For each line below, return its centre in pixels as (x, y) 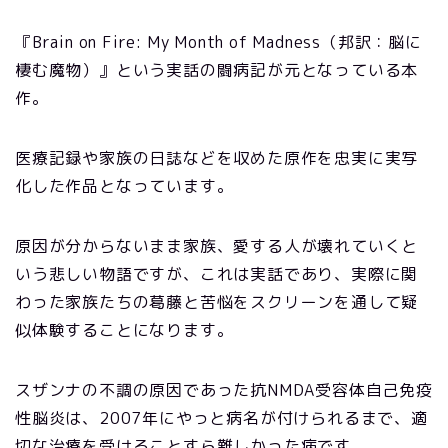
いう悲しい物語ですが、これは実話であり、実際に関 (217, 273)
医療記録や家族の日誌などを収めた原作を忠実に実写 (217, 157)
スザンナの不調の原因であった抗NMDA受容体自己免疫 (224, 389)
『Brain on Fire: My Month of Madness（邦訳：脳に (218, 41)
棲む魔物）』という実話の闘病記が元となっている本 (217, 69)
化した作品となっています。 (124, 185)
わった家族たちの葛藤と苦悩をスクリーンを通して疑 (217, 301)
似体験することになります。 (124, 329)
